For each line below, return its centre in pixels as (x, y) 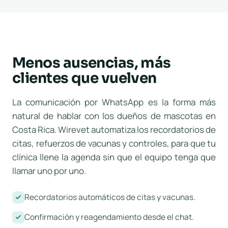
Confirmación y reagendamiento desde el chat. (109, 217)
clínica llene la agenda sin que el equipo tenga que (114, 157)
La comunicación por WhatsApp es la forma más (114, 102)
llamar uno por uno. (49, 171)
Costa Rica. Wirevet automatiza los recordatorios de (114, 130)
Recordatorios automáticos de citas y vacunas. (110, 197)
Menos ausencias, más (92, 63)
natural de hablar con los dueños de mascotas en (114, 116)
